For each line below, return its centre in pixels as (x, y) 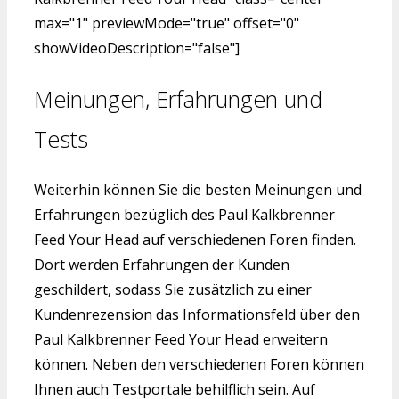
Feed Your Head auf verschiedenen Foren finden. (195, 240)
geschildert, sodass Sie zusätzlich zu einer (173, 290)
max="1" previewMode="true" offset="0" (167, 23)
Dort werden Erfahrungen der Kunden (162, 265)
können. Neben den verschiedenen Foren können (199, 365)
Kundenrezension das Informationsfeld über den (197, 315)
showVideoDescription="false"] (137, 48)
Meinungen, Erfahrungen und (178, 98)
